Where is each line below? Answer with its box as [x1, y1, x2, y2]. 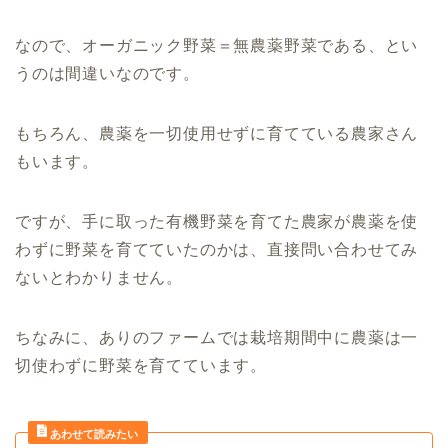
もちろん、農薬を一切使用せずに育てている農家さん [15, 124, 419, 142]
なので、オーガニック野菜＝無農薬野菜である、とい [15, 36, 419, 54]
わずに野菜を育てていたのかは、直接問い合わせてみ [15, 240, 419, 258]
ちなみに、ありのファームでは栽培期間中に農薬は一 [15, 328, 419, 346]
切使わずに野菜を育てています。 [15, 356, 267, 374]
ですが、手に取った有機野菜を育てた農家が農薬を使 [15, 212, 419, 230]
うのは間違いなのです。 [15, 64, 200, 82]
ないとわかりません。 [15, 268, 184, 286]
